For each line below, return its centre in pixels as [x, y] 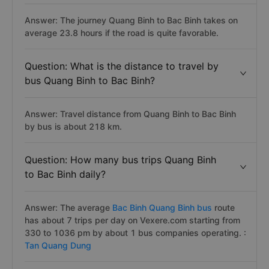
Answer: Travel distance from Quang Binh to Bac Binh [130, 114]
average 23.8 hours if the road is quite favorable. [122, 33]
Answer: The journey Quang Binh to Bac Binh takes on [131, 20]
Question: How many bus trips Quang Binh [120, 160]
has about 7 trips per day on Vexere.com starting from [132, 220]
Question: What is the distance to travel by [122, 66]
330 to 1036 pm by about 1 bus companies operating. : [135, 233]
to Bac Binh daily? [65, 174]
